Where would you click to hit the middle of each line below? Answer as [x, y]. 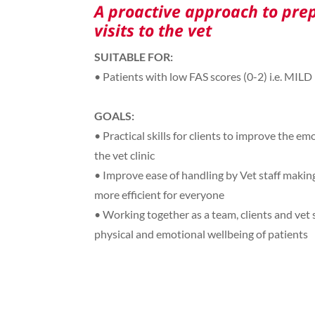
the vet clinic [125, 155]
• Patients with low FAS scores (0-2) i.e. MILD [204, 77]
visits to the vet [153, 31]
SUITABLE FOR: [134, 57]
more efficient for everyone [160, 195]
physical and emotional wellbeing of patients [201, 234]
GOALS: [115, 116]
